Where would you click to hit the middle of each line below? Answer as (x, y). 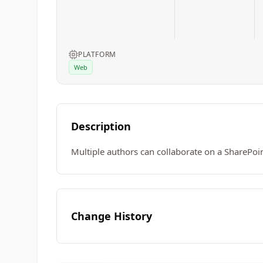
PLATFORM (97, 54)
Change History (112, 216)
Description (101, 126)
